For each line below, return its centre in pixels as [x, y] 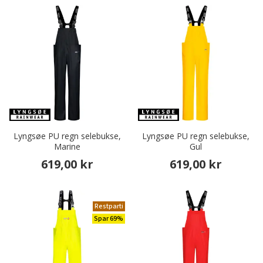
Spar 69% [109, 219]
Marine [67, 147]
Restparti [109, 207]
